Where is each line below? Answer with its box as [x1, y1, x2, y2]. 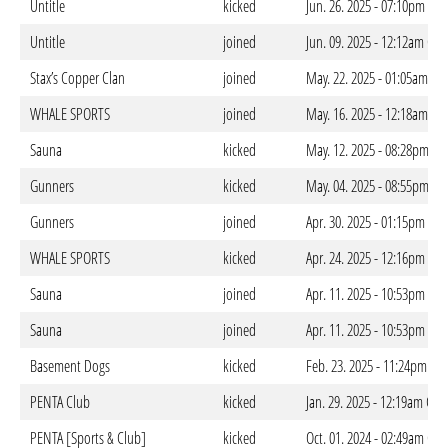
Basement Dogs [30, 355, 110, 377]
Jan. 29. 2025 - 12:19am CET [306, 391, 445, 413]
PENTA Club [30, 391, 90, 413]
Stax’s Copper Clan [30, 67, 125, 89]
